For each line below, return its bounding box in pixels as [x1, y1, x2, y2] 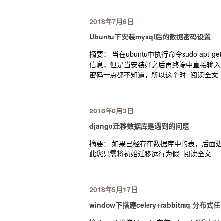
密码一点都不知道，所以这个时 [89, 70, 188, 79]
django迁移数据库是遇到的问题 [89, 121, 189, 131]
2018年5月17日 [89, 184, 138, 194]
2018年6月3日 [89, 106, 134, 115]
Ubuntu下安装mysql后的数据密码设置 [89, 32, 211, 41]
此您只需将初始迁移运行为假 [89, 148, 181, 158]
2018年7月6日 [89, 16, 134, 26]
